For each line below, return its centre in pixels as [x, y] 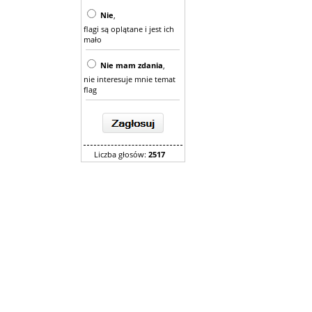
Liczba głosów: [121, 154]
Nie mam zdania [132, 65]
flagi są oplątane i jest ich [129, 29]
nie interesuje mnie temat [130, 79]
